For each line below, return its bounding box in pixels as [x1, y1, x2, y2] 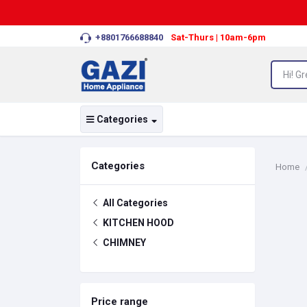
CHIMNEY [101, 237, 146, 248]
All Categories [101, 197, 168, 208]
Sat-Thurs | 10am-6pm [170, 32, 266, 42]
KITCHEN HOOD [101, 217, 174, 228]
